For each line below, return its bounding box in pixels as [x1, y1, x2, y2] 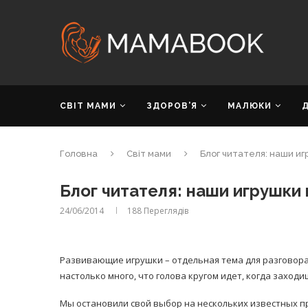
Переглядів [142, 205, 188, 217]
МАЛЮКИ [228, 101, 272, 111]
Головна [60, 148, 98, 159]
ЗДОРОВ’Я [146, 101, 197, 111]
